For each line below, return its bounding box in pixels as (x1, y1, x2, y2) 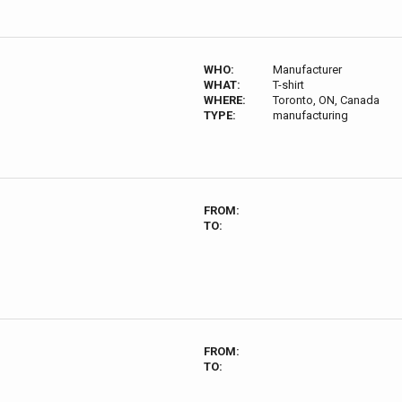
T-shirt (272, 78, 304, 92)
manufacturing (272, 109, 348, 122)
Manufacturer (272, 63, 342, 76)
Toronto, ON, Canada (272, 93, 380, 107)
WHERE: (204, 93, 246, 107)
